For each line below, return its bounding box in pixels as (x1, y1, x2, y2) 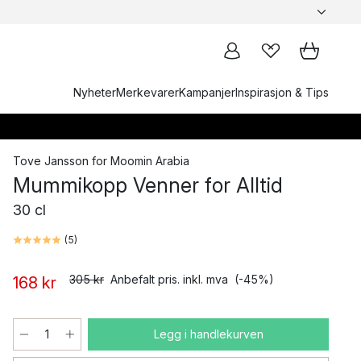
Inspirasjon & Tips (235, 85, 329, 99)
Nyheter (73, 85, 116, 99)
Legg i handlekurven (153, 327, 263, 341)
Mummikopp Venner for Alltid (13, 173, 283, 197)
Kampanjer (179, 85, 235, 99)
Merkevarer (116, 85, 179, 99)
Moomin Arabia (110, 154, 189, 168)
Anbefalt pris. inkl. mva (110, 272, 228, 286)
